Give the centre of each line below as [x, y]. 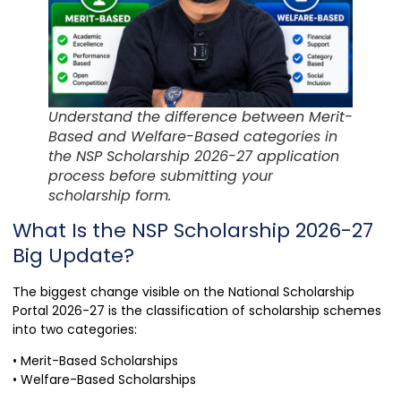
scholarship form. [110, 195]
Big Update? [73, 255]
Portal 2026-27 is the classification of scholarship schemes [197, 310]
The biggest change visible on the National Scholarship [183, 291]
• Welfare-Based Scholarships [104, 380]
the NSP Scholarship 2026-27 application [194, 156]
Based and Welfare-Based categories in [193, 136]
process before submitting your [161, 175]
